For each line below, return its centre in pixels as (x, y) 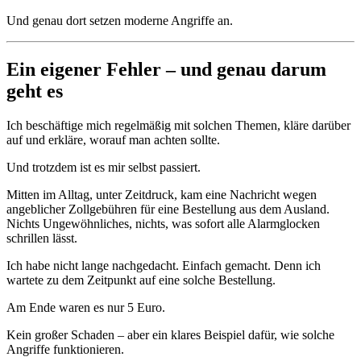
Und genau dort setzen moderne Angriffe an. (120, 20)
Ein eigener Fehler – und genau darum (166, 69)
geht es (35, 91)
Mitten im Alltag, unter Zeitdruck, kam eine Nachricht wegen (162, 194)
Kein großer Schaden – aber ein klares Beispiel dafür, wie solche (170, 334)
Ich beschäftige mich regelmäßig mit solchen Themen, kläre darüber (178, 125)
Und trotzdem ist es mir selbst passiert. (104, 167)
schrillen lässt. (42, 238)
